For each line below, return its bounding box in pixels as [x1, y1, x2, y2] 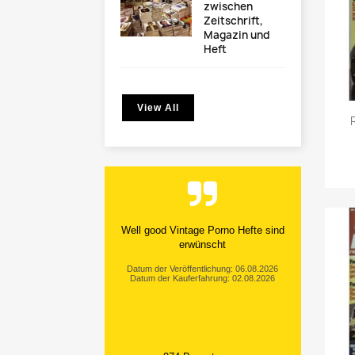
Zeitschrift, [204, 13, 263, 29]
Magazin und [204, 28, 269, 43]
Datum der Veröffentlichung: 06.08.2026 [127, 264, 279, 274]
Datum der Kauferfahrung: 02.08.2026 [130, 273, 276, 284]
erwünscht [179, 239, 227, 251]
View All [137, 102, 179, 114]
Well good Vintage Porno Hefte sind [120, 224, 284, 237]
